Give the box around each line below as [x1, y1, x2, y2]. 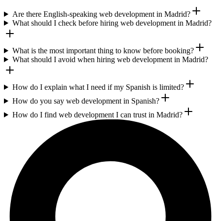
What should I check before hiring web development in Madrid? [12, 19, 212, 27]
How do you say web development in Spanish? [12, 97, 159, 105]
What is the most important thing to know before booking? [12, 46, 194, 55]
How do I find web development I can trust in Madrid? [12, 110, 183, 119]
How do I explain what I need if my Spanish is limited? [12, 83, 184, 91]
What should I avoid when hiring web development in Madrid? [12, 55, 208, 64]
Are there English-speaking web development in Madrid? [12, 10, 190, 18]
